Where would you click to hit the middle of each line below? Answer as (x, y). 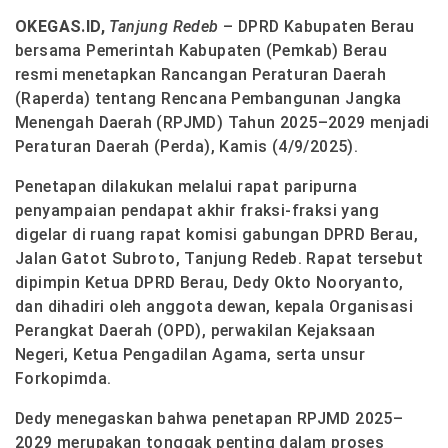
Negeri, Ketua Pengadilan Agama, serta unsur (190, 354)
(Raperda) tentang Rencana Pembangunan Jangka (208, 98)
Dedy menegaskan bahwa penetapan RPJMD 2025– (209, 418)
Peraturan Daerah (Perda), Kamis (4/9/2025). (187, 146)
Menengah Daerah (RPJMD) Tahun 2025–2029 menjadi (222, 122)
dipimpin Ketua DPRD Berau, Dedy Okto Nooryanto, (209, 282)
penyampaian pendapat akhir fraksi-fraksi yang (197, 210)
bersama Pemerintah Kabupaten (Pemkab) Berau (201, 50)
